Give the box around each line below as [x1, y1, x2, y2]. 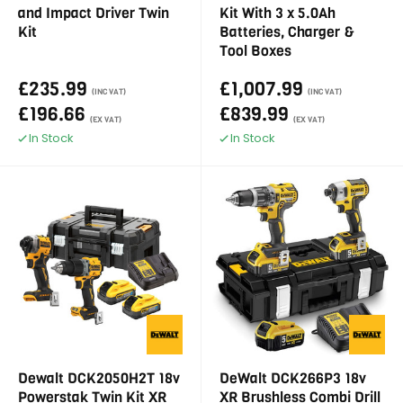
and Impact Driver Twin [18, 4, 169, 22]
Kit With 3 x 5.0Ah [219, 4, 336, 22]
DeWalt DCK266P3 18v [219, 369, 366, 388]
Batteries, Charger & [219, 22, 354, 41]
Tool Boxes [219, 41, 291, 60]
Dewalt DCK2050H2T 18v [18, 369, 180, 388]
